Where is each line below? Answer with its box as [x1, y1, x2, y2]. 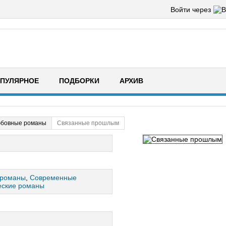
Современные [30, 173, 77, 182]
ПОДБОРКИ [59, 76, 99, 85]
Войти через [171, 5, 211, 14]
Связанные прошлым [57, 119, 119, 127]
